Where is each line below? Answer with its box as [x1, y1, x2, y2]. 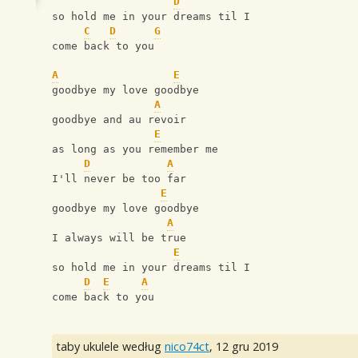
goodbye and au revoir [52, 113, 186, 126]
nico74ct [165, 339, 209, 355]
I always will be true [52, 232, 186, 245]
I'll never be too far [52, 173, 186, 185]
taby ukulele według [56, 339, 165, 355]
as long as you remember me [52, 143, 218, 156]
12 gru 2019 [216, 339, 278, 355]
